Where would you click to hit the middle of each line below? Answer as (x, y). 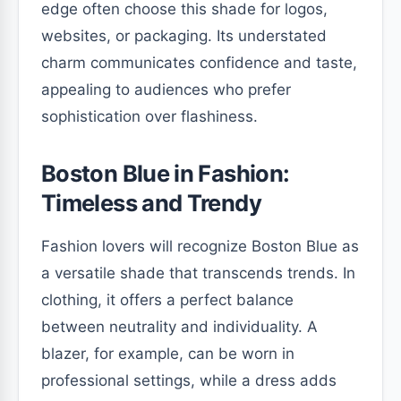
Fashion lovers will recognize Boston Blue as (200, 246)
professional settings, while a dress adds (189, 380)
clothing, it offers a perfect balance (167, 299)
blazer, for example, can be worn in (168, 353)
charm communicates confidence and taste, (199, 62)
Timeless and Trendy (151, 202)
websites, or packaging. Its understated (184, 35)
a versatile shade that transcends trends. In (198, 273)
